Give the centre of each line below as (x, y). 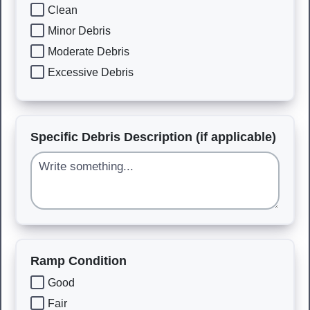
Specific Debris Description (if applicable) (153, 137)
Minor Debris (79, 30)
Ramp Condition (79, 261)
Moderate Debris (89, 51)
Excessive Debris (91, 72)
